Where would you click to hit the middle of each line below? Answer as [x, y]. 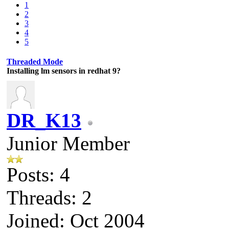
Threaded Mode [35, 61]
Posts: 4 [38, 174]
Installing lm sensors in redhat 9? [64, 71]
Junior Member [68, 143]
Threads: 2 [49, 197]
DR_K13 [44, 120]
